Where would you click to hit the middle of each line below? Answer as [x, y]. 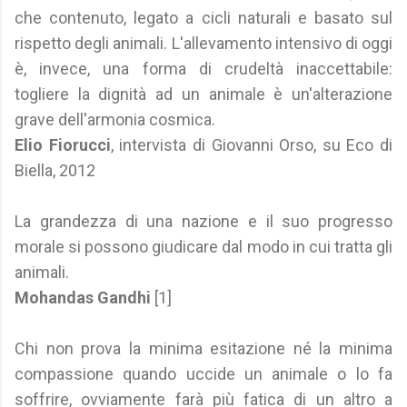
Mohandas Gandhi [83, 298]
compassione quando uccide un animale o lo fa [203, 374]
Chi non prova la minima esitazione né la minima [203, 348]
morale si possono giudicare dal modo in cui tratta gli [203, 247]
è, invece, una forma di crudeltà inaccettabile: [203, 69]
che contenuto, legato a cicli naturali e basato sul [203, 18]
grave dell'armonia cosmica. [115, 119]
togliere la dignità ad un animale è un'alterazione [203, 94]
